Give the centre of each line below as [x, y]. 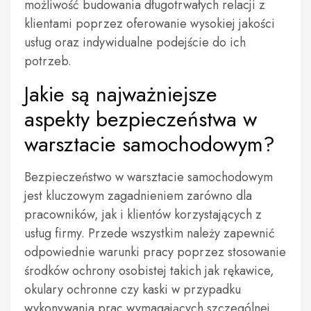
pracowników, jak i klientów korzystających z [143, 215]
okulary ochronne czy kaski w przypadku [133, 289]
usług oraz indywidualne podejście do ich [135, 42]
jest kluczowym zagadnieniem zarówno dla [138, 196]
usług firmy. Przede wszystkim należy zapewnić [150, 233]
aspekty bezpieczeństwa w [141, 119]
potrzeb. [48, 61]
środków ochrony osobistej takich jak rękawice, [149, 271]
